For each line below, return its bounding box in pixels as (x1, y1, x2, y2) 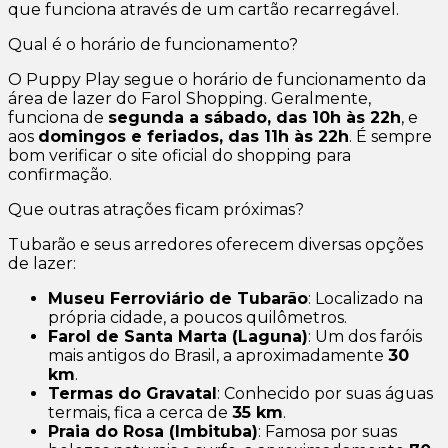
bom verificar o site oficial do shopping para (8, 146, 351, 166)
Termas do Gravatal (48, 384, 217, 404)
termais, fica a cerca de (48, 403, 232, 423)
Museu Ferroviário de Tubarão (48, 289, 308, 309)
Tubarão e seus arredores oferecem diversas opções (8, 235, 423, 255)
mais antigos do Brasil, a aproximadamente (48, 346, 388, 366)
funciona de (8, 108, 108, 128)
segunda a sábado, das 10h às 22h (108, 108, 401, 128)
